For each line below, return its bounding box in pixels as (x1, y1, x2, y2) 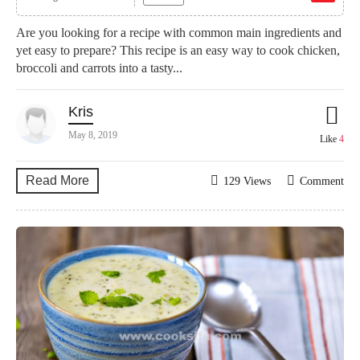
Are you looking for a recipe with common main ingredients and (16, 25, 342, 39)
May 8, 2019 (68, 129, 117, 141)
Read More (26, 173, 89, 187)
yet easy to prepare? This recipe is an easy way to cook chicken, (16, 43, 340, 57)
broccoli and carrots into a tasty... (16, 60, 182, 75)
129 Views (223, 174, 271, 187)
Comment (300, 174, 344, 187)
